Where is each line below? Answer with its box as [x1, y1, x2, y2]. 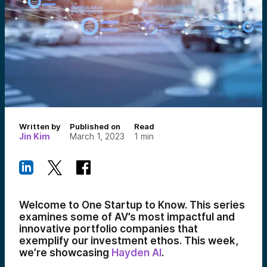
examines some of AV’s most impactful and [19, 211, 235, 223]
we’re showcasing [19, 247, 111, 259]
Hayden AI [111, 247, 162, 259]
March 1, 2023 [70, 131, 125, 141]
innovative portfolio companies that [19, 223, 198, 235]
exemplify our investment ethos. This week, [19, 235, 238, 247]
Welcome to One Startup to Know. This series [19, 199, 245, 211]
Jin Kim [19, 131, 50, 141]
